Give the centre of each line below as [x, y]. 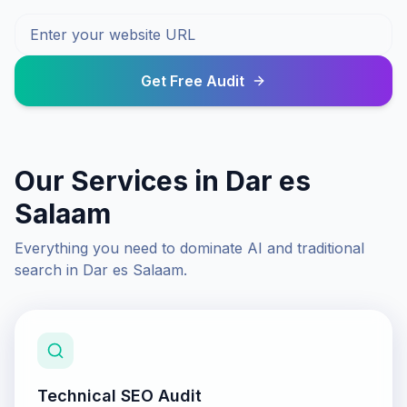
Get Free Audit [193, 81]
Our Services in [120, 181]
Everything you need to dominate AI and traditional [189, 248]
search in [49, 270]
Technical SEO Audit [119, 396]
